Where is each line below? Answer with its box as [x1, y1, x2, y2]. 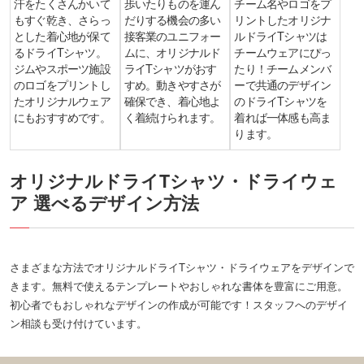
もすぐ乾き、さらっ [13, 11, 110, 28]
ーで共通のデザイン [234, 76, 331, 93]
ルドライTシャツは [234, 27, 327, 44]
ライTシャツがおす [123, 59, 217, 76]
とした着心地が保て [13, 27, 110, 44]
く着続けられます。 [123, 108, 221, 125]
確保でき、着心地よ [123, 92, 221, 109]
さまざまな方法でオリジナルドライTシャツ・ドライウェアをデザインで [9, 259, 354, 275]
